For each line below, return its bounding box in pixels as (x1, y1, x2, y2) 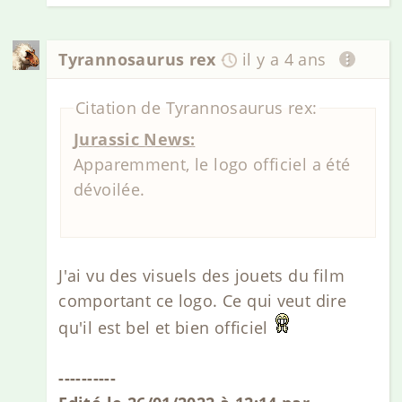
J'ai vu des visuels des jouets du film (58, 265, 345, 287)
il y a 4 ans (241, 48, 327, 71)
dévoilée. (74, 178, 150, 200)
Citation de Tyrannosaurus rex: (75, 97, 318, 119)
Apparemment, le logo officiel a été (74, 153, 351, 175)
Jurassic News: (74, 127, 196, 150)
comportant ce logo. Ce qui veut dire (58, 290, 347, 312)
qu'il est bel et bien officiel (58, 317, 268, 339)
